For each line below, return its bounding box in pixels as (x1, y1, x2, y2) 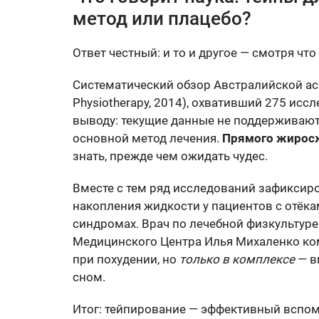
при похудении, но (73, 252, 179, 267)
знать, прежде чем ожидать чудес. (73, 149, 268, 164)
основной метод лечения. (73, 131, 222, 146)
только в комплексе (179, 252, 295, 267)
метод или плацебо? (73, 8, 251, 30)
